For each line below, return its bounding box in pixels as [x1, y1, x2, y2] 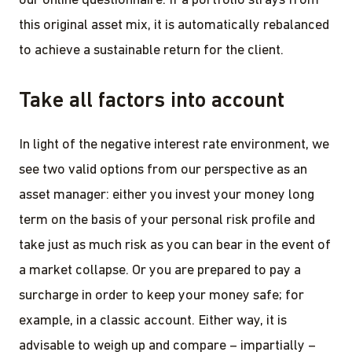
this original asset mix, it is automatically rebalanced [19, 18, 329, 34]
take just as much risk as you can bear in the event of [19, 238, 331, 254]
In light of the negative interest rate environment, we [19, 137, 329, 153]
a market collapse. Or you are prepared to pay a [19, 263, 301, 279]
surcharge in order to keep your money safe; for [19, 288, 304, 304]
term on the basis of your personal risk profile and [19, 213, 315, 229]
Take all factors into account [19, 90, 284, 113]
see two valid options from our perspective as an [19, 163, 307, 178]
